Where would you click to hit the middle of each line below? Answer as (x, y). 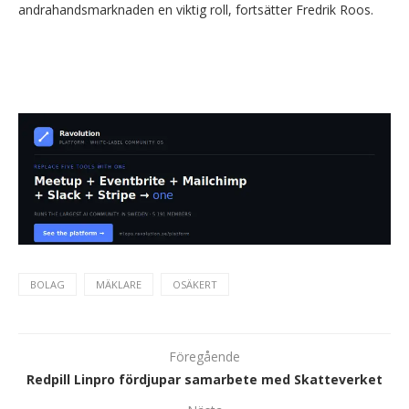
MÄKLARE (119, 284)
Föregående (204, 356)
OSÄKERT (195, 284)
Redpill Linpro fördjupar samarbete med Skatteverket (204, 379)
